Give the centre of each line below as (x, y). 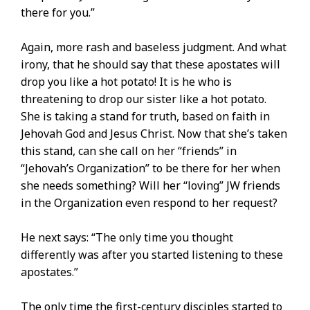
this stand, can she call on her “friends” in (129, 151)
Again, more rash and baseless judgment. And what (154, 47)
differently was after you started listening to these (152, 255)
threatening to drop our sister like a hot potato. (145, 99)
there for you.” (58, 13)
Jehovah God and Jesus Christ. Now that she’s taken (154, 134)
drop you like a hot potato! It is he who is (126, 82)
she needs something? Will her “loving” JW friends (151, 186)
